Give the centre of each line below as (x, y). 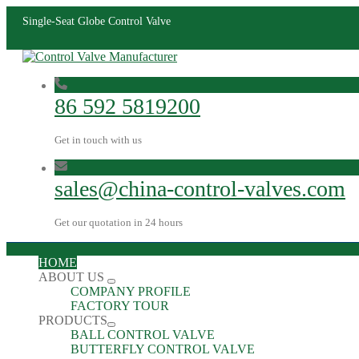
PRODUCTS (73, 320)
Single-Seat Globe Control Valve (97, 21)
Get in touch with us (98, 140)
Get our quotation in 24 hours (119, 222)
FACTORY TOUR (120, 306)
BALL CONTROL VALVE (143, 335)
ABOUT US (73, 277)
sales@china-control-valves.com (200, 189)
